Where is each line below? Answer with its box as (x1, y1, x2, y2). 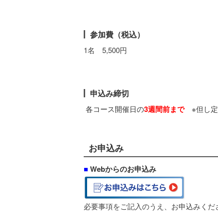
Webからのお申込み (90, 163, 156, 174)
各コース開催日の (84, 104, 144, 114)
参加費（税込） (90, 29, 145, 40)
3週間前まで (144, 104, 184, 114)
